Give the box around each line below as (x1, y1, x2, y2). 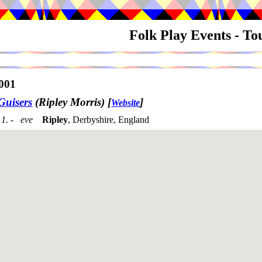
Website (111, 98, 140, 108)
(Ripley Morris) (32, 96, 108, 109)
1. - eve (1, 114, 37, 125)
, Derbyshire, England (68, 115, 149, 125)
